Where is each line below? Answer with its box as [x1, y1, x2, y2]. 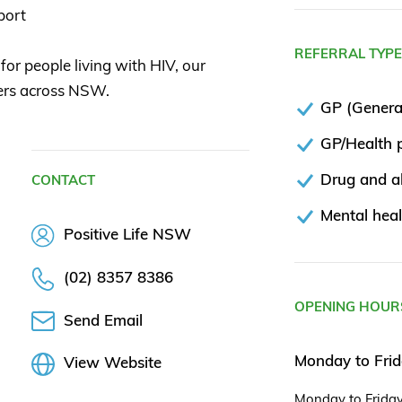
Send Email [64, 310, 143, 329]
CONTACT [31, 171, 95, 189]
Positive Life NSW [59, 224, 191, 244]
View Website [64, 353, 162, 372]
